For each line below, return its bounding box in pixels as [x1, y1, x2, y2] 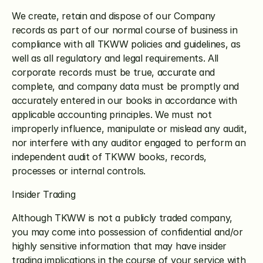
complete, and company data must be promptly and [12, 80, 239, 92]
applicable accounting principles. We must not [12, 109, 212, 120]
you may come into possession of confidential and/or [12, 226, 243, 238]
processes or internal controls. [12, 165, 146, 177]
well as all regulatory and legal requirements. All [12, 52, 218, 64]
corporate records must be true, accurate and [12, 66, 215, 78]
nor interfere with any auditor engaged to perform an [12, 137, 246, 149]
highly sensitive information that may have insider [12, 240, 227, 252]
